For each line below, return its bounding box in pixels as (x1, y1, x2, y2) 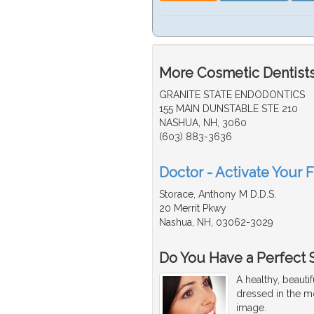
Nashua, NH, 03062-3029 (159, 217, 273, 228)
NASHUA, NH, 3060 (159, 117, 247, 129)
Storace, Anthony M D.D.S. (159, 189, 276, 200)
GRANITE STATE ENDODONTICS (159, 89, 305, 101)
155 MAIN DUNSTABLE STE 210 (159, 103, 298, 115)
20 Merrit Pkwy (159, 203, 226, 214)
